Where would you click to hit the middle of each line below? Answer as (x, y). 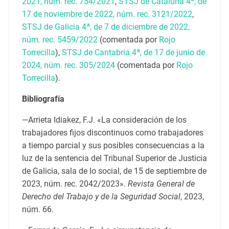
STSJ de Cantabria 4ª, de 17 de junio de (133, 53)
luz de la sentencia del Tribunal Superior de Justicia (114, 158)
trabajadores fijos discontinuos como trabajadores (112, 133)
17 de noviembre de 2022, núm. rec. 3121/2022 (107, 14)
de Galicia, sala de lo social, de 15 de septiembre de (114, 171)
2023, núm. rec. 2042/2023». (75, 184)
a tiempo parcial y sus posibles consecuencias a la (113, 146)
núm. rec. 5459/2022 (60, 40)
